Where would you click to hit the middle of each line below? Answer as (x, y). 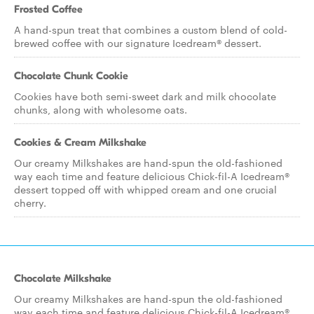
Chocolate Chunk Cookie (71, 76)
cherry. (30, 203)
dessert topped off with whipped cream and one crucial (145, 189)
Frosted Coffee (48, 9)
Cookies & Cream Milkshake (80, 142)
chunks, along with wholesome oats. (101, 109)
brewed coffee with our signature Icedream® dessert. (138, 43)
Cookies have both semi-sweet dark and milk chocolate (145, 96)
